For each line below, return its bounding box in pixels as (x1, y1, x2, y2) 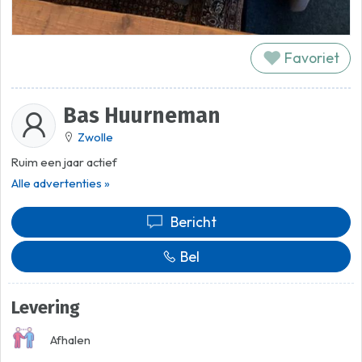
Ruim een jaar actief (11, 154, 118, 170)
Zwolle (77, 128, 113, 145)
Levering (11, 297, 81, 319)
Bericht (170, 213, 217, 232)
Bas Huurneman (62, 102, 221, 128)
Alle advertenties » (11, 175, 111, 192)
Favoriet (280, 48, 339, 68)
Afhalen (49, 332, 90, 348)
